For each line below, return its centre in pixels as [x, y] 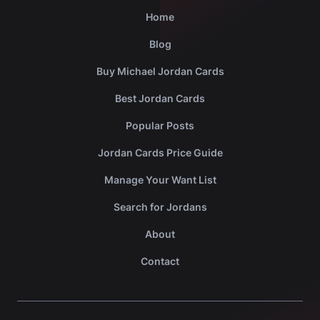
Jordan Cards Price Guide [160, 153]
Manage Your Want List [160, 180]
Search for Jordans [160, 207]
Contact [160, 261]
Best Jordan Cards [160, 99]
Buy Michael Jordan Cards [160, 71]
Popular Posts [160, 126]
